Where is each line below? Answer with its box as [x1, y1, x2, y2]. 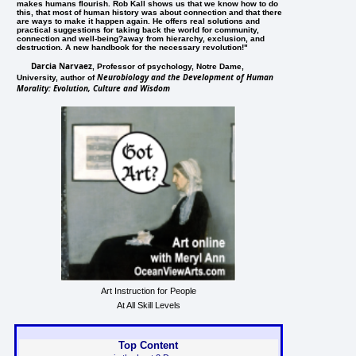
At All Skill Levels [116, 300, 180, 310]
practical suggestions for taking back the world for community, [17, 25, 260, 34]
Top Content [118, 339, 179, 351]
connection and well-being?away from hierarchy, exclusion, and [17, 33, 265, 43]
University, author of [17, 72, 98, 82]
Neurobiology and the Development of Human [97, 71, 274, 83]
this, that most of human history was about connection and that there [17, 7, 283, 17]
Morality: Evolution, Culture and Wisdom [17, 82, 171, 94]
